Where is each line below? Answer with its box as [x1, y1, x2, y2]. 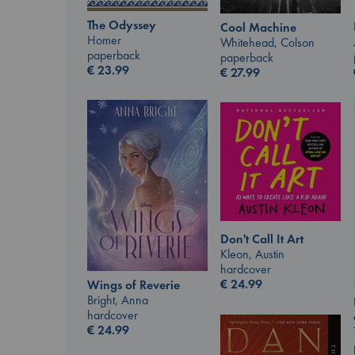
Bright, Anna [87, 291, 148, 308]
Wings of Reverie [87, 276, 180, 293]
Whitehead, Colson [220, 34, 315, 52]
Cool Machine [220, 19, 296, 36]
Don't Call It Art [220, 231, 303, 248]
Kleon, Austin [220, 246, 284, 263]
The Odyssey [87, 17, 156, 34]
